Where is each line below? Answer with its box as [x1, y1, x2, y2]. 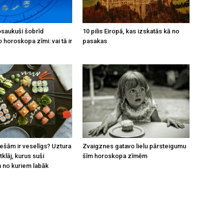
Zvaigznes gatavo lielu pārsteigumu [82, 142, 186, 150]
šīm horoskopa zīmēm [82, 152, 147, 160]
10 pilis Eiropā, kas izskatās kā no [82, 27, 179, 35]
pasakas [82, 37, 107, 45]
